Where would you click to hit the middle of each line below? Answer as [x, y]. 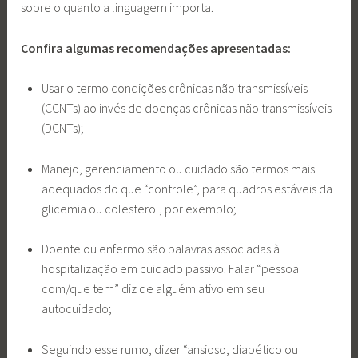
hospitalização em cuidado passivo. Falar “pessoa [170, 269]
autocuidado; [78, 309]
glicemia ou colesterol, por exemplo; [139, 208]
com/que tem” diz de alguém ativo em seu [153, 289]
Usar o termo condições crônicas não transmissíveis [174, 88]
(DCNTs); [62, 128]
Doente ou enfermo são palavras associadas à [160, 249]
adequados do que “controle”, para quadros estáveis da [187, 188]
